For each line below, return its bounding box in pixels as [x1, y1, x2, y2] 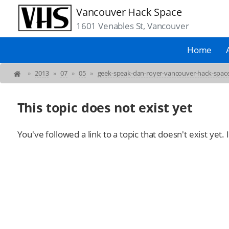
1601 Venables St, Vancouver [76, 20, 189, 32]
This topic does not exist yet [17, 99, 193, 117]
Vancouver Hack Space [76, 5, 182, 19]
